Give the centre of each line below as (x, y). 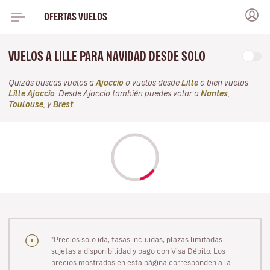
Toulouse (26, 105)
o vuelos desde (152, 83)
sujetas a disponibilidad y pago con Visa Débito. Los (138, 250)
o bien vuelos (223, 83)
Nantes (214, 94)
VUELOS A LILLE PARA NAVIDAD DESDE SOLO (108, 56)
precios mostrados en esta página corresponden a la (141, 262)
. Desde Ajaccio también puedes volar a (128, 94)
